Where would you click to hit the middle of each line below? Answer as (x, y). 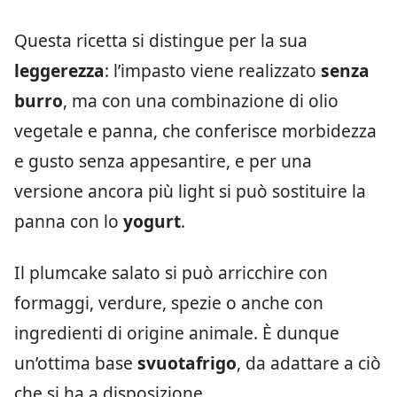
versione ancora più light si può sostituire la (190, 191)
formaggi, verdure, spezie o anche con (169, 303)
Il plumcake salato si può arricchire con (171, 272)
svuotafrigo (187, 363)
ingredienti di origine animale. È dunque (177, 333)
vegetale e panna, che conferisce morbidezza (195, 131)
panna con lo (69, 221)
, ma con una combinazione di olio (201, 101)
